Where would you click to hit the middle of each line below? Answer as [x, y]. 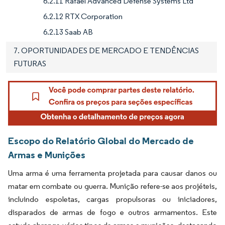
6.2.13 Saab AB [68, 32]
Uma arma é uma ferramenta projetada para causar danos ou [113, 173]
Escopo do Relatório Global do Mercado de [101, 141]
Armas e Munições [47, 155]
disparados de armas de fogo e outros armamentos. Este [113, 212]
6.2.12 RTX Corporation [83, 16]
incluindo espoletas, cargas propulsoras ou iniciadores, [113, 199]
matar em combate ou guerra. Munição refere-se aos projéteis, [113, 186]
